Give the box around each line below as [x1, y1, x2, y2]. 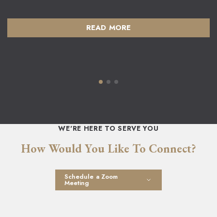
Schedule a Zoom [64, 172, 118, 182]
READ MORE [86, 22, 131, 33]
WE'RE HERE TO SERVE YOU [58, 123, 159, 133]
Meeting [64, 178, 90, 188]
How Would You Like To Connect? [21, 140, 196, 156]
